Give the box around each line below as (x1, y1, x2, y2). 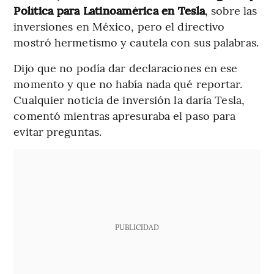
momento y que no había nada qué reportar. (13, 76, 243, 92)
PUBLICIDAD (114, 222, 159, 232)
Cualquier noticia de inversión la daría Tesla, (13, 92, 245, 108)
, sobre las (205, 2, 257, 18)
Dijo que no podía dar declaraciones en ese (13, 60, 238, 76)
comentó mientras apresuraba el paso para (13, 108, 236, 124)
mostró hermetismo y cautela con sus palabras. (13, 34, 259, 50)
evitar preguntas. (13, 124, 102, 139)
